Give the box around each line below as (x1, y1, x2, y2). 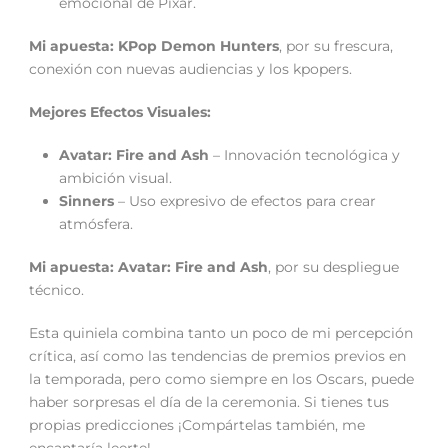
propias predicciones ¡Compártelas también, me (29, 415, 365, 434)
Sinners (59, 191, 114, 210)
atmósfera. (59, 214, 133, 233)
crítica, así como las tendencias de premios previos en (29, 346, 406, 365)
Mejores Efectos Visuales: (29, 102, 211, 121)
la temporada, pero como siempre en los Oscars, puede (29, 369, 414, 388)
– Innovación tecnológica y (209, 145, 400, 164)
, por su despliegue (268, 257, 399, 276)
